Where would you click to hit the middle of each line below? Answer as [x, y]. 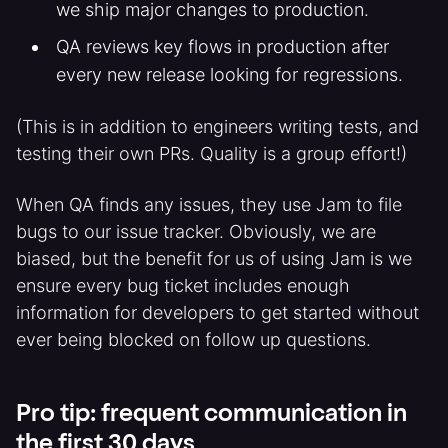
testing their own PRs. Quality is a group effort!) [211, 153]
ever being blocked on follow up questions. [193, 339]
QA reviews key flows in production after [222, 46]
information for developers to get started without [217, 312]
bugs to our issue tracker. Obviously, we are [196, 231]
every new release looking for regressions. [229, 74]
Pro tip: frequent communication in [211, 416]
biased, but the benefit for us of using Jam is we [214, 258]
